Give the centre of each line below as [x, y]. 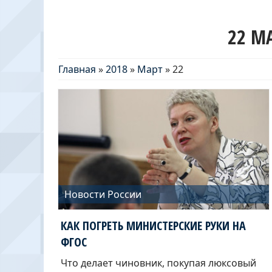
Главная [77, 69]
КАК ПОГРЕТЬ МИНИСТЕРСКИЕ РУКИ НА [153, 226]
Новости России [103, 195]
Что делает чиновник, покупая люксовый [158, 263]
